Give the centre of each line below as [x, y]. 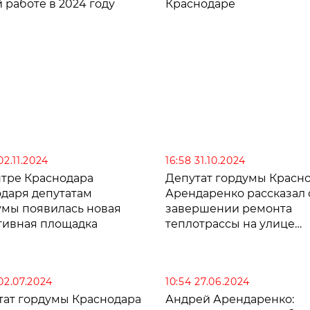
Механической [208, 239]
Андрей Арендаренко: [230, 299]
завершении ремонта [229, 208]
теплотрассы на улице [230, 224]
